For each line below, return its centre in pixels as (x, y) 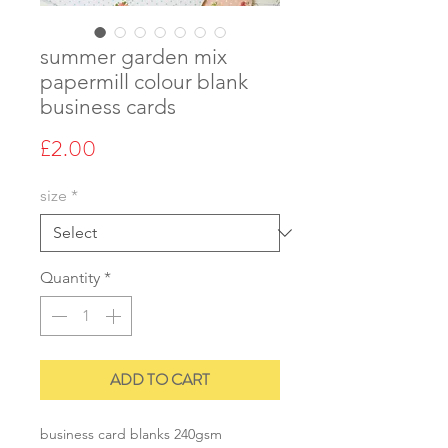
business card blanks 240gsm (131, 433)
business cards (108, 106)
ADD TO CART (160, 379)
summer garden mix (133, 56)
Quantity (70, 277)
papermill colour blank (144, 81)
